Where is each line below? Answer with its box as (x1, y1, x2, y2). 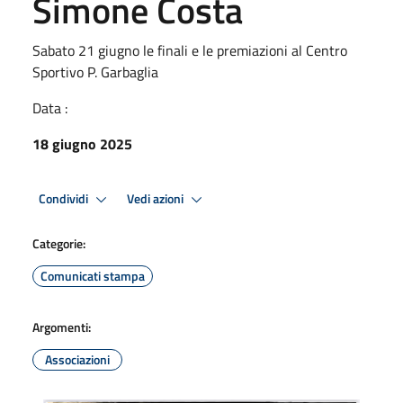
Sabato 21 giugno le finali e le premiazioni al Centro (32, 40, 347, 61)
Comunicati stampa (40, 266, 145, 285)
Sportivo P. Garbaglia (32, 61, 158, 83)
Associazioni (45, 350, 110, 369)
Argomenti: (32, 318, 91, 336)
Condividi (39, 188, 91, 209)
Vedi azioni (127, 188, 186, 209)
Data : (32, 97, 67, 119)
